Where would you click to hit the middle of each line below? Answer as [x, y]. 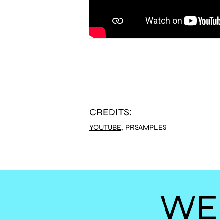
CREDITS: [110, 112]
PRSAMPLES [146, 127]
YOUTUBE [105, 127]
